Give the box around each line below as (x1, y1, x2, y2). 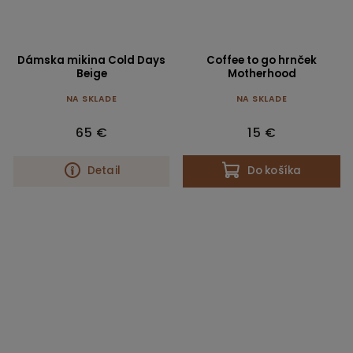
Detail (87, 163, 121, 179)
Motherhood (227, 65, 296, 81)
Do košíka (247, 163, 302, 179)
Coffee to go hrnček (206, 52, 317, 68)
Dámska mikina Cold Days (17, 52, 165, 68)
